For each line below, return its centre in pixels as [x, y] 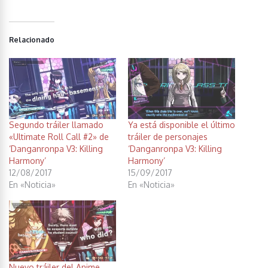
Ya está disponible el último [182, 124]
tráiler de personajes [168, 136]
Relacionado [32, 39]
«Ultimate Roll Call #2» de [59, 136]
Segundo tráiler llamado [56, 124]
